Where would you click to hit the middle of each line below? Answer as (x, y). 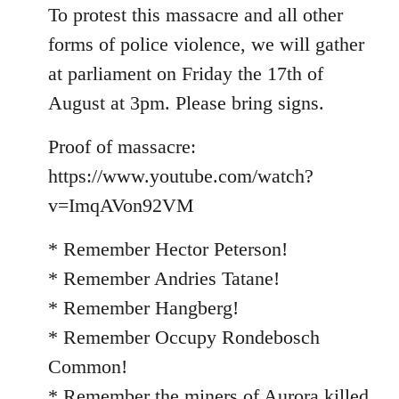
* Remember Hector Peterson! (168, 248)
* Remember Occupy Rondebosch (184, 337)
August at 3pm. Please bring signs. (186, 102)
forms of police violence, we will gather (206, 44)
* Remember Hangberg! (143, 307)
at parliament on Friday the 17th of (186, 73)
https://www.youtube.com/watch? (181, 175)
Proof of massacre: (122, 146)
